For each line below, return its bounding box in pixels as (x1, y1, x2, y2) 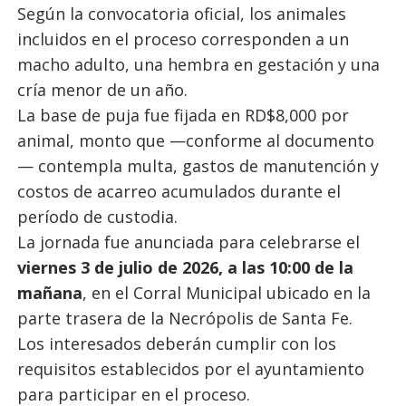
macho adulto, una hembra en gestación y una (16, 53, 380, 75)
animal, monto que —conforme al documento (16, 130, 374, 151)
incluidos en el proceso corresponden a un (16, 28, 349, 50)
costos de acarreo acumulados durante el (16, 180, 341, 202)
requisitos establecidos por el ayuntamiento (16, 358, 364, 380)
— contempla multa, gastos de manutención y (16, 155, 379, 177)
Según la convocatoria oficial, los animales (16, 3, 346, 24)
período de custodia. (16, 206, 178, 227)
